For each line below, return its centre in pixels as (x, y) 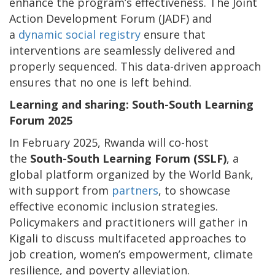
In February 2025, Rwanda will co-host (109, 142)
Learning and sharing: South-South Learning (131, 104)
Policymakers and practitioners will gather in (128, 222)
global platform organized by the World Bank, (131, 174)
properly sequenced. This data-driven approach (135, 66)
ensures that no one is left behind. (100, 82)
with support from (60, 190)
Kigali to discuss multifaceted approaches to (128, 238)
